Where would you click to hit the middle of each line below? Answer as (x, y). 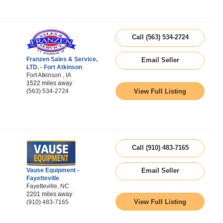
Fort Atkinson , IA (49, 75)
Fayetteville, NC (48, 186)
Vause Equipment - (53, 170)
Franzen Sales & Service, (62, 59)
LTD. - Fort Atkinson (54, 67)
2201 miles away (49, 194)
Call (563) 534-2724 (160, 37)
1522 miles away (49, 83)
